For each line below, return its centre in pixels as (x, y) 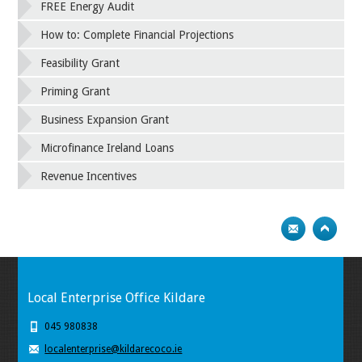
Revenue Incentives (89, 177)
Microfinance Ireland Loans (107, 148)
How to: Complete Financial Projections (137, 35)
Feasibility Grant (80, 63)
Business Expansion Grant (105, 120)
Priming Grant (76, 92)
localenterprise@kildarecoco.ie (114, 349)
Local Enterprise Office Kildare (117, 298)
